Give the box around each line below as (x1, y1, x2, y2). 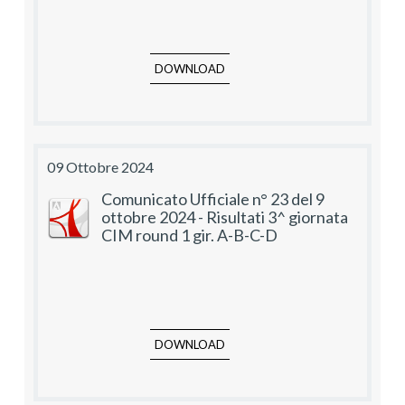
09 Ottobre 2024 (47, 158, 154, 176)
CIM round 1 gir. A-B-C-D (101, 225, 278, 246)
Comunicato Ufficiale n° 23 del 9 (101, 189, 325, 210)
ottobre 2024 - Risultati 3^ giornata (101, 207, 348, 228)
